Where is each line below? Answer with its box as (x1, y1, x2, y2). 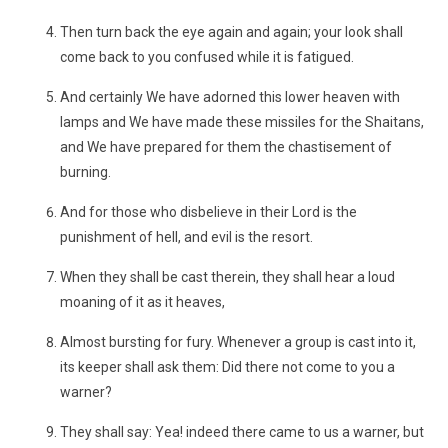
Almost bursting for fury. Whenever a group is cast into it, (60, 334, 416, 350)
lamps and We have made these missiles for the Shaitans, (60, 114, 424, 130)
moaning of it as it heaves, (60, 294, 225, 310)
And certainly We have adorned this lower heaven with (60, 89, 400, 105)
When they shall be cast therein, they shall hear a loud (60, 269, 395, 285)
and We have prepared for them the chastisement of (60, 139, 392, 155)
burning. (60, 164, 111, 180)
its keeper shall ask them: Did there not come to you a (60, 359, 395, 375)
